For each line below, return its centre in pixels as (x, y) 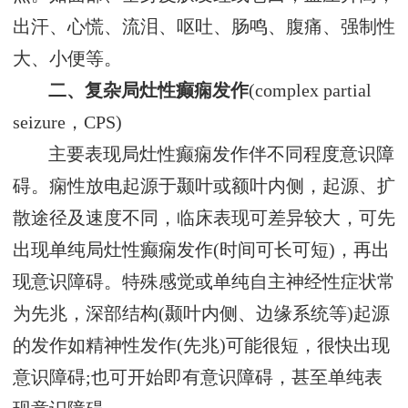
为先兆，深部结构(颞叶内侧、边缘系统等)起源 (201, 314)
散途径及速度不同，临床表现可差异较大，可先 (204, 219)
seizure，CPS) (67, 123)
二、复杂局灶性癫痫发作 (149, 91)
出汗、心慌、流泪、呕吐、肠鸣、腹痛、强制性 (204, 27)
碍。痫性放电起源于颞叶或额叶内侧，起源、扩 (204, 187)
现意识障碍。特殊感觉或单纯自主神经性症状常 (204, 282)
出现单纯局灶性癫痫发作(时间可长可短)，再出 (201, 250)
